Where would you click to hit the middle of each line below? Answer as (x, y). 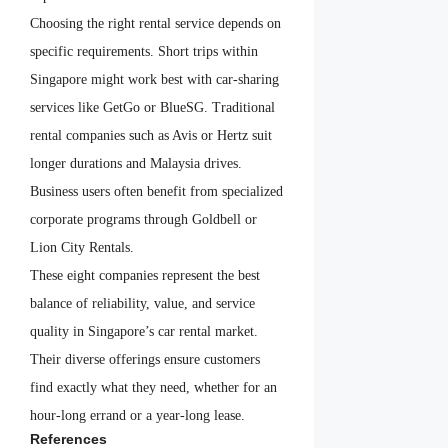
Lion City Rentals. (82, 248)
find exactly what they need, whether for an (153, 388)
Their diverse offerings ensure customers (145, 360)
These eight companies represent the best (145, 276)
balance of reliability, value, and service (142, 304)
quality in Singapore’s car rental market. (144, 332)
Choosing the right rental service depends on (155, 24)
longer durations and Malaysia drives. (136, 164)
